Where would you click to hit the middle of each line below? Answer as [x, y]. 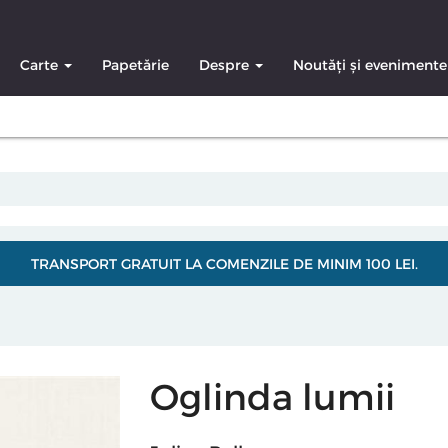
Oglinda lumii [272, 395]
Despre [226, 64]
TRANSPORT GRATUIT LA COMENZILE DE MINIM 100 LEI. [224, 263]
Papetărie [135, 64]
